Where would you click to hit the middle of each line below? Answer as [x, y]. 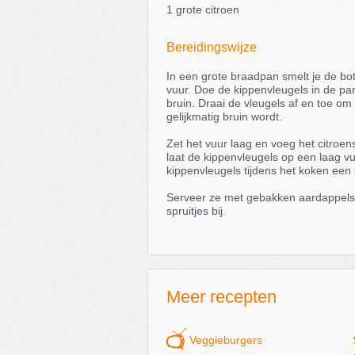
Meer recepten [221, 297]
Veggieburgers [225, 340]
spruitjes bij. [196, 211]
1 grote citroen [202, 10]
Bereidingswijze [211, 47]
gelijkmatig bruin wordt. [225, 116]
